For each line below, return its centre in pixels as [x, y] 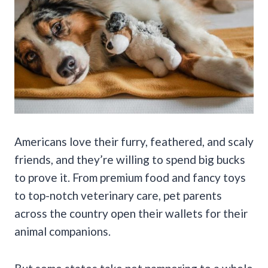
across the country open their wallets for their [131, 213]
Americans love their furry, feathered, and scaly [134, 141]
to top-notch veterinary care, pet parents [118, 195]
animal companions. [63, 231]
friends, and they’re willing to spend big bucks [130, 159]
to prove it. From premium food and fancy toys [130, 177]
